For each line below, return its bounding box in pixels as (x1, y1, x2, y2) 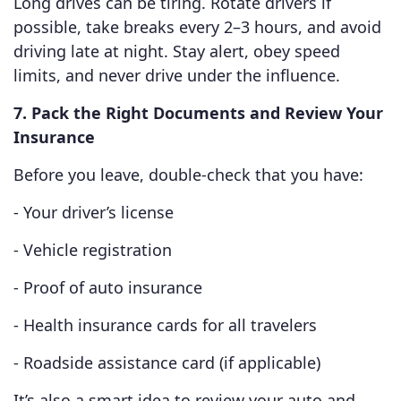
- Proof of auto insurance (13, 277, 202, 299)
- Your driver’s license (13, 201, 174, 224)
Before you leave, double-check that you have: (13, 164, 363, 186)
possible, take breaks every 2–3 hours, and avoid (13, 16, 381, 38)
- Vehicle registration (13, 239, 172, 261)
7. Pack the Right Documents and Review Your (13, 102, 383, 124)
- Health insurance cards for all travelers (13, 314, 317, 337)
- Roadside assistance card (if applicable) (13, 352, 320, 374)
